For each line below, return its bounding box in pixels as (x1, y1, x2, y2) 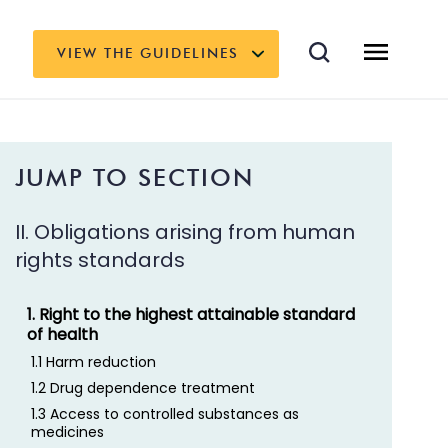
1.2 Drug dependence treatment (31, 377, 256, 398)
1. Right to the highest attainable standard (27, 302, 356, 326)
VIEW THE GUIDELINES (57, 45, 239, 63)
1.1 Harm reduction (31, 351, 157, 372)
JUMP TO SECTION (15, 163, 255, 192)
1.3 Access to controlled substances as (31, 403, 300, 424)
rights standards (15, 246, 186, 274)
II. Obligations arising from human (15, 218, 356, 246)
